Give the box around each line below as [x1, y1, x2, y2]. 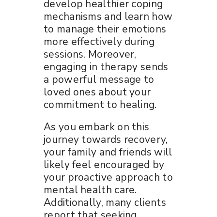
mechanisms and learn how [44, 9, 173, 23]
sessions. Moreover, [44, 47, 137, 61]
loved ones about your [44, 85, 151, 99]
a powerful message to [44, 72, 155, 86]
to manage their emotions [44, 22, 167, 36]
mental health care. [44, 183, 137, 197]
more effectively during [44, 34, 155, 48]
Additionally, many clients [44, 195, 166, 209]
